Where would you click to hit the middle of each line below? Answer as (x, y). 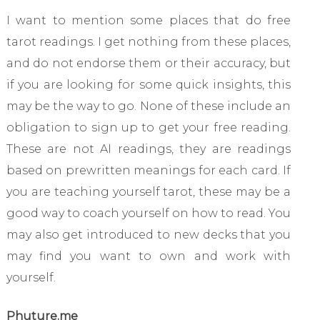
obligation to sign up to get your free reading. (149, 127)
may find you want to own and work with (149, 256)
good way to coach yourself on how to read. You (149, 213)
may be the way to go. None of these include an (149, 106)
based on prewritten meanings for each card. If (149, 170)
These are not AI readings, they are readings (149, 149)
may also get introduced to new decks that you (149, 234)
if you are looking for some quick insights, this (149, 84)
